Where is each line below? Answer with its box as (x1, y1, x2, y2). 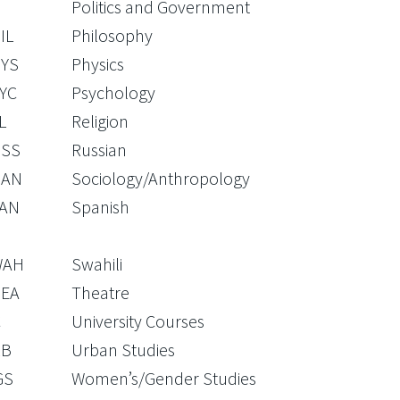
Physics (71, 53, 124, 75)
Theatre (71, 281, 129, 304)
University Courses (71, 310, 204, 332)
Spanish (71, 196, 129, 218)
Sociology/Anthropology (71, 167, 250, 189)
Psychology (71, 81, 155, 104)
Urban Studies (71, 338, 175, 361)
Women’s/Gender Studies (71, 367, 256, 389)
